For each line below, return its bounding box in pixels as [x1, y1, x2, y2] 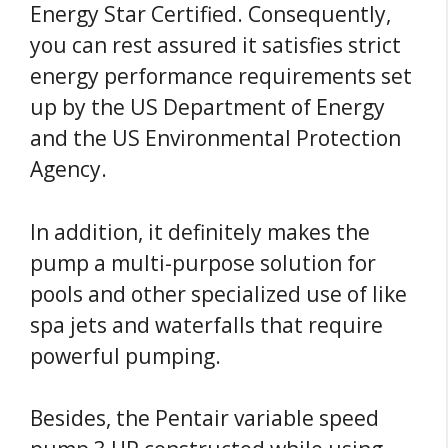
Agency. [30, 155, 107, 184]
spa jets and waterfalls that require [30, 310, 383, 339]
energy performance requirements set [30, 62, 412, 91]
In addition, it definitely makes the [30, 217, 370, 246]
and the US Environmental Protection [30, 124, 401, 153]
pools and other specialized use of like [30, 279, 407, 308]
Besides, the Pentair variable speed [30, 404, 379, 433]
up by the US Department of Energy [30, 93, 385, 122]
